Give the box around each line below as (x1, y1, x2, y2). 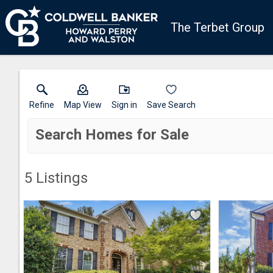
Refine (29, 100, 54, 110)
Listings (32, 169, 88, 186)
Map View (64, 100, 102, 110)
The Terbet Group (171, 20, 264, 35)
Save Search (147, 100, 196, 110)
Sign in (112, 100, 137, 110)
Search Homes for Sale (35, 126, 189, 143)
